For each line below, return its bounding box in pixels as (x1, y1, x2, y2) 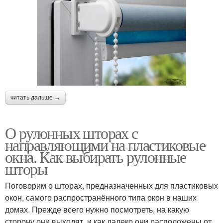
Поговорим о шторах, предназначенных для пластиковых (5, 179, 218, 191)
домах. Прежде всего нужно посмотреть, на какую (5, 203, 189, 215)
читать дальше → (10, 94, 60, 101)
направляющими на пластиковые (5, 133, 206, 155)
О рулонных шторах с (5, 121, 138, 143)
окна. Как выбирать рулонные (5, 145, 186, 167)
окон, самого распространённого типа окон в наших (5, 191, 197, 203)
